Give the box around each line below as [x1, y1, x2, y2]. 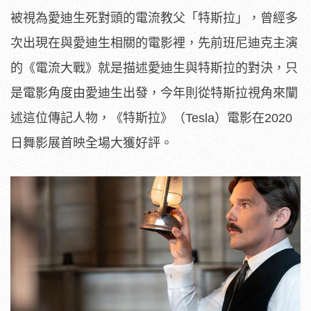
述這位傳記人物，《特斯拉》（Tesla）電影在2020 [10, 110, 292, 125]
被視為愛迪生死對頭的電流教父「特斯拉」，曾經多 [10, 10, 298, 25]
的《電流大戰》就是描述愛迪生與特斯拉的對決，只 [10, 60, 298, 75]
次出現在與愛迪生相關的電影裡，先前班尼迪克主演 [10, 35, 298, 50]
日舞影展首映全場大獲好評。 [10, 135, 173, 150]
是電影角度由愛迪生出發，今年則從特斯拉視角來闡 [10, 85, 298, 100]
